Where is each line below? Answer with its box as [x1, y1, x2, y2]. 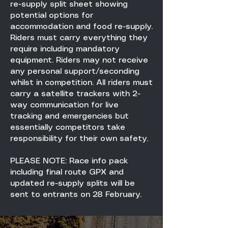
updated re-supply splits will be [10, 180, 135, 188]
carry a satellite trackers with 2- [10, 90, 140, 98]
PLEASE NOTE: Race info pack [10, 157, 128, 165]
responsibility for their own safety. [10, 135, 151, 143]
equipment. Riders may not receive [10, 56, 148, 65]
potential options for [10, 12, 93, 20]
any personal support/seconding [10, 68, 139, 76]
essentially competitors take [10, 124, 125, 132]
